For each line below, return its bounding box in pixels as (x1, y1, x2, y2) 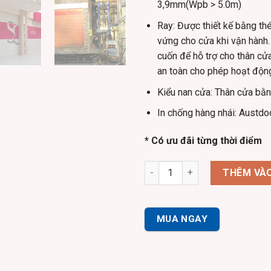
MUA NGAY (156, 213, 208, 224)
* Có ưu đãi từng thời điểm (145, 134, 262, 146)
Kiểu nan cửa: (157, 86, 212, 98)
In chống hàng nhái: (157, 107, 237, 119)
